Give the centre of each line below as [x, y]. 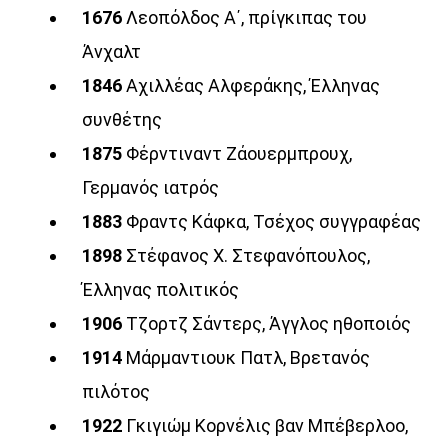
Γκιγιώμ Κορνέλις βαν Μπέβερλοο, [267, 425]
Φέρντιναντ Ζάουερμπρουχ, [239, 153]
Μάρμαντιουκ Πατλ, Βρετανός [248, 357]
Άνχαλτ [112, 51]
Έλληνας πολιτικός [161, 289]
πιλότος [116, 391]
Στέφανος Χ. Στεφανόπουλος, [248, 255]
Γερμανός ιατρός [151, 187]
